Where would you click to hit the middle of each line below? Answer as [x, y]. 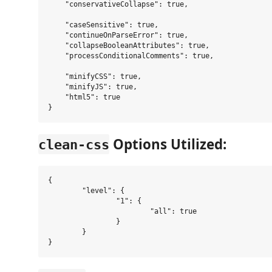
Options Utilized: [168, 144]
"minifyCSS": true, [95, 76]
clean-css [74, 144]
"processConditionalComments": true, [131, 56]
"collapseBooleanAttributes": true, [129, 46]
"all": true [99, 211]
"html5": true [84, 97]
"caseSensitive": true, [103, 25]
